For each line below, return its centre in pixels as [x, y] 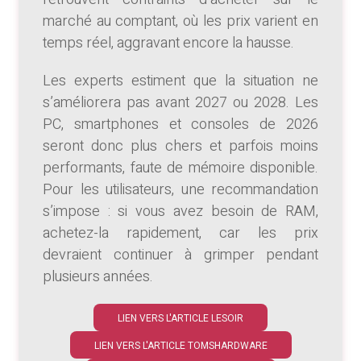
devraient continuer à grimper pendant [180, 255]
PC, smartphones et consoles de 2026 [180, 125]
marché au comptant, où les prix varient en [180, 22]
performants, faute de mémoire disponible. [180, 168]
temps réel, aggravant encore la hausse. [168, 44]
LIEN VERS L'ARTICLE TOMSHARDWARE [180, 346]
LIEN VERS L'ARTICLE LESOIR [180, 319]
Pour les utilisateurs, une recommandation [180, 190]
